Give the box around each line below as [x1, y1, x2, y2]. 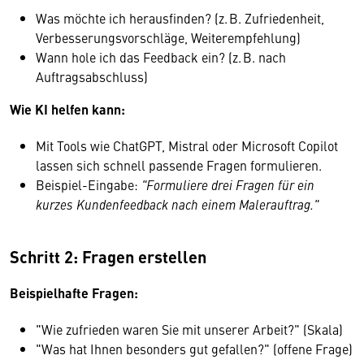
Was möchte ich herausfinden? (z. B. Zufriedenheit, [36, 9, 324, 27]
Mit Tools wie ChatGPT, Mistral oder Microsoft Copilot [36, 136, 338, 154]
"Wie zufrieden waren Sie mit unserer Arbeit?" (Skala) [36, 320, 343, 338]
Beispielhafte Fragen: [10, 284, 138, 302]
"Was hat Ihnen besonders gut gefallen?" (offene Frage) [36, 340, 353, 357]
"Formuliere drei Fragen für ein [141, 175, 314, 193]
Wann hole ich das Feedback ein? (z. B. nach [36, 48, 286, 66]
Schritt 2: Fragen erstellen [10, 245, 206, 268]
